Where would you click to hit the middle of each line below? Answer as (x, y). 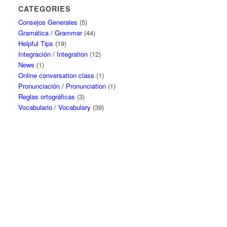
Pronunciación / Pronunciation (62, 86)
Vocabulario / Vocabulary (55, 107)
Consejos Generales (48, 22)
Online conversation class (56, 75)
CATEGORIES (45, 9)
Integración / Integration (53, 54)
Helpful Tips (36, 43)
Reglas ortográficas (47, 97)
